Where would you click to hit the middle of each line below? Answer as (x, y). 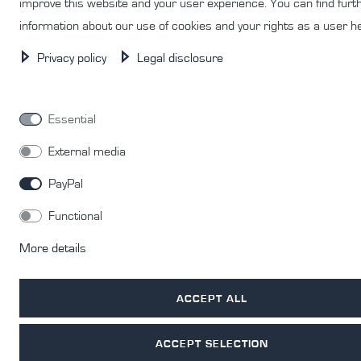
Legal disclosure (180, 58)
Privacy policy (73, 58)
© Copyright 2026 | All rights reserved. (180, 72)
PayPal (66, 184)
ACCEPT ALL (212, 298)
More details (53, 248)
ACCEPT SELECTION (212, 343)
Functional (75, 216)
